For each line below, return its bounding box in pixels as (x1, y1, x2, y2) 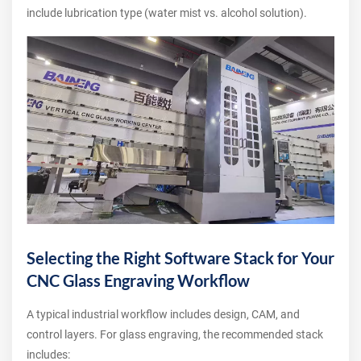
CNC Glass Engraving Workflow (27, 270, 250, 290)
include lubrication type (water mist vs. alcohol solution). (27, 6, 307, 19)
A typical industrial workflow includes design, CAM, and (27, 307, 300, 321)
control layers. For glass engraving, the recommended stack (27, 327, 323, 341)
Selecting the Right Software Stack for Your (27, 247, 334, 268)
